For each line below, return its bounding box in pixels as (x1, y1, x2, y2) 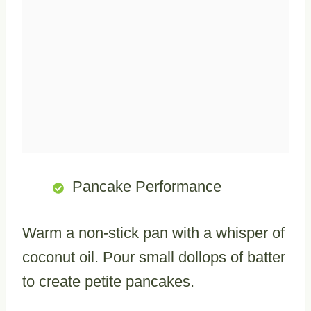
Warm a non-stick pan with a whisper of (22, 224, 285, 242)
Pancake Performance (72, 178, 221, 196)
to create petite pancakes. (22, 273, 194, 291)
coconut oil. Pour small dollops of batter (22, 249, 285, 267)
